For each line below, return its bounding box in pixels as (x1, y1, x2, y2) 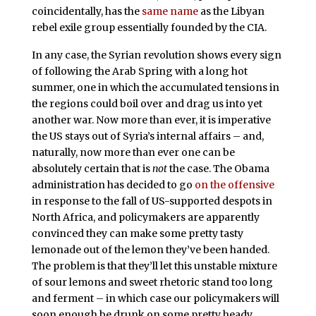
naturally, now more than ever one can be (31, 146, 235, 159)
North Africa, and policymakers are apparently (31, 211, 260, 224)
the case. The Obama (166, 162, 269, 176)
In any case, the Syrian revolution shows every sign (31, 49, 281, 62)
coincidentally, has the (31, 4, 142, 18)
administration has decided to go (31, 178, 195, 192)
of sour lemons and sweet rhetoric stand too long (31, 276, 273, 289)
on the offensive (194, 178, 274, 192)
